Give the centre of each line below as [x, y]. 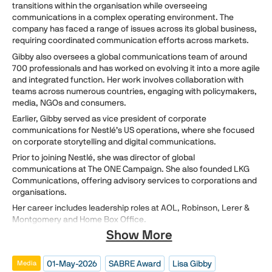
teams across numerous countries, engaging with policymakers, [134, 91]
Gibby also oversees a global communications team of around [130, 56]
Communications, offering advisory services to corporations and [134, 181]
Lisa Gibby [192, 264]
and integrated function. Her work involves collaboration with [128, 79]
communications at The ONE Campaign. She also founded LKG [131, 169]
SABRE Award [135, 264]
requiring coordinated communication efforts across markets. [131, 40]
